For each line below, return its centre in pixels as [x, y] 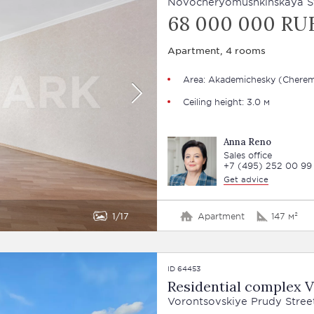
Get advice [246, 179]
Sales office [247, 155]
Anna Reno [247, 142]
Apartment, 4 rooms [216, 50]
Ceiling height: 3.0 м [226, 102]
